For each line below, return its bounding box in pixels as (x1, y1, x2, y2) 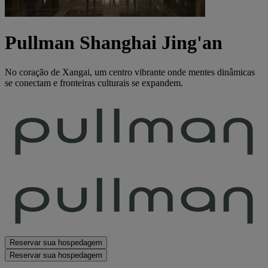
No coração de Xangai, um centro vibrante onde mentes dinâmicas (5, 66, 255, 77)
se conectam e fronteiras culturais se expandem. (5, 77, 183, 88)
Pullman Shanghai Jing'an (5, 32, 223, 54)
